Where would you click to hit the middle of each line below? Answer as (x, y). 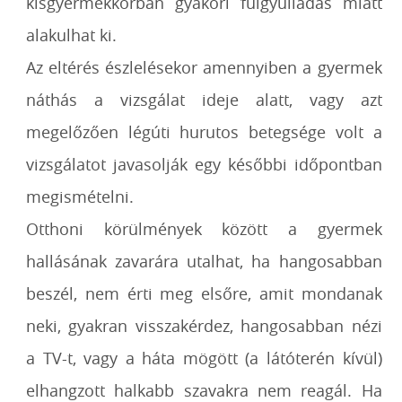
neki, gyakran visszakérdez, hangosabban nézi (204, 326)
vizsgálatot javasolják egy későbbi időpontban (204, 164)
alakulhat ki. (72, 35)
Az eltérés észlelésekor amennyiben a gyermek (204, 67)
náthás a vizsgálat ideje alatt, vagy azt (204, 100)
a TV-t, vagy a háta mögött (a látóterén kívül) (204, 358)
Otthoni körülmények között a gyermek (204, 229)
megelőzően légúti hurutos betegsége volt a (204, 132)
